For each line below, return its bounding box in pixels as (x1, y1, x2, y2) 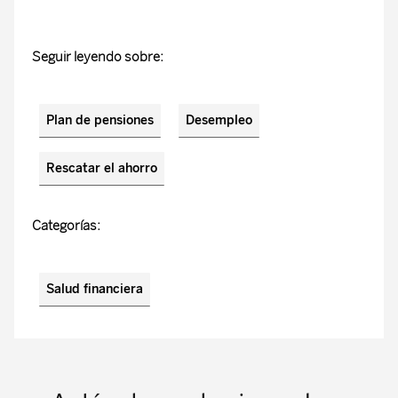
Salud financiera (46, 282, 143, 297)
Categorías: (32, 218, 100, 234)
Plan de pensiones (46, 113, 154, 128)
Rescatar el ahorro (46, 161, 157, 176)
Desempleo (186, 113, 252, 128)
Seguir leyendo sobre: (32, 49, 163, 65)
